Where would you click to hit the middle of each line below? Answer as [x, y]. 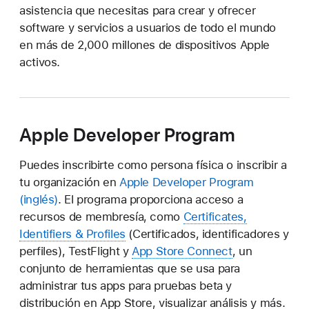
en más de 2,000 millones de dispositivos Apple [144, 44]
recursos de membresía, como [101, 217]
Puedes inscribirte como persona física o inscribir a [153, 165]
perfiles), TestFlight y [76, 251]
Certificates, [215, 217]
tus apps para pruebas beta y [154, 286]
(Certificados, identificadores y [207, 234]
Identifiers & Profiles [72, 234]
